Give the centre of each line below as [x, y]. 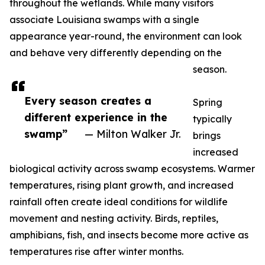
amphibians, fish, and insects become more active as [129, 235]
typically [212, 119]
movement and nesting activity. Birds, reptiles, [114, 218]
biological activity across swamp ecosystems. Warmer [132, 169]
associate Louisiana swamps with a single [104, 20]
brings [207, 135]
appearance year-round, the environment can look [126, 36]
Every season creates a [88, 101]
